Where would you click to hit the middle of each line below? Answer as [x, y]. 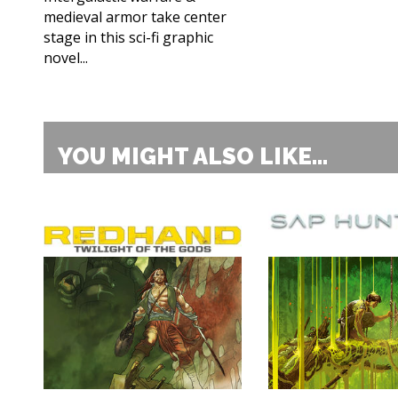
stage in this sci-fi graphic [128, 38]
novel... [66, 58]
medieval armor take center [135, 17]
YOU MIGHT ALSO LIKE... [193, 157]
